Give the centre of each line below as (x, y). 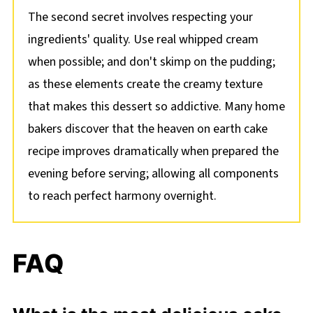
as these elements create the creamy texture (145, 85)
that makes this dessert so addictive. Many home (156, 107)
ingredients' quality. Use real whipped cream (143, 40)
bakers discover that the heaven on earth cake (147, 129)
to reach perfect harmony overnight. (122, 196)
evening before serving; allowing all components (153, 174)
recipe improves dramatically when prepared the (153, 152)
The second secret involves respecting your (140, 17)
